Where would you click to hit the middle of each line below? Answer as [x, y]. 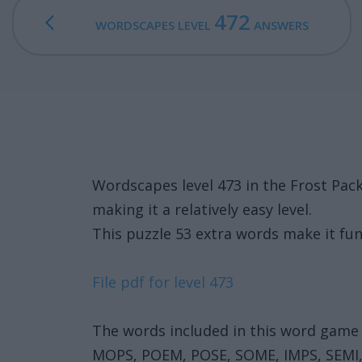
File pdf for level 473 [163, 282]
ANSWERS [279, 25]
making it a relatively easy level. [202, 209]
